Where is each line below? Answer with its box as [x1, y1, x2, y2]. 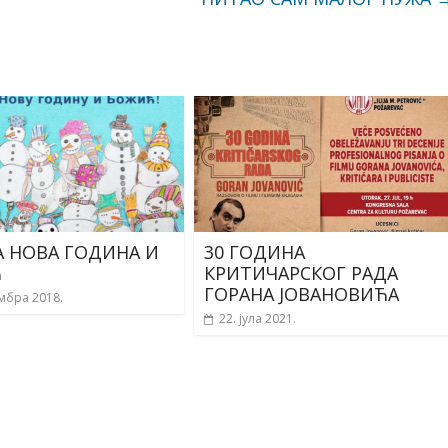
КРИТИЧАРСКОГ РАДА [204, 261, 398, 286]
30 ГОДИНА [204, 240, 305, 265]
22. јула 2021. [219, 310, 296, 328]
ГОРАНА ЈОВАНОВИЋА [204, 282, 399, 307]
